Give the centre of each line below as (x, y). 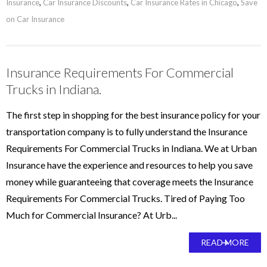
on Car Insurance (35, 19)
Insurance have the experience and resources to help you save (129, 165)
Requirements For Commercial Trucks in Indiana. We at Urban (131, 148)
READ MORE (225, 242)
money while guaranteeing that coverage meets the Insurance (130, 181)
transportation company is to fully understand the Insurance (127, 131)
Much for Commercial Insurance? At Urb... (91, 215)
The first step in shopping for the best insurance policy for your (133, 115)
